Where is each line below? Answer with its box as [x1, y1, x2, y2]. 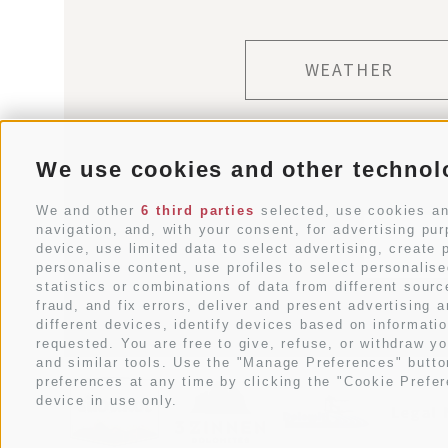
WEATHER [304, 57, 395, 81]
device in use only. [36, 392, 179, 408]
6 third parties [141, 202, 255, 218]
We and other [36, 202, 141, 218]
